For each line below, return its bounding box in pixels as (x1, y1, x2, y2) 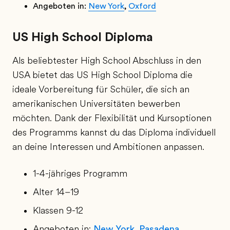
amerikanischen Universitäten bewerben (12, 99, 180, 109)
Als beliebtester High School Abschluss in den (12, 55, 201, 66)
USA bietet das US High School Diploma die (12, 70, 193, 80)
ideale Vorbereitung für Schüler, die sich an (12, 84, 189, 94)
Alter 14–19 (33, 187, 79, 197)
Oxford (128, 2, 156, 11)
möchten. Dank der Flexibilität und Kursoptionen (12, 113, 212, 123)
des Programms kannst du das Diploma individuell (12, 127, 216, 138)
